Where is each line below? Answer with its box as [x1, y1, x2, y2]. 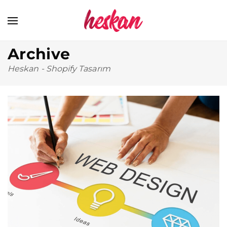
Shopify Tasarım [46, 64, 110, 73]
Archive [8, 45, 70, 63]
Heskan [8, 64, 39, 73]
